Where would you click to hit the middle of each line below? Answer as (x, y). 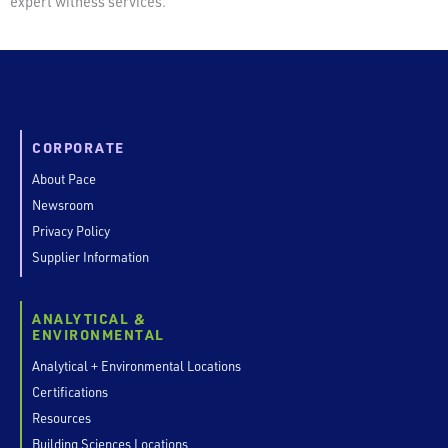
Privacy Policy (71, 230)
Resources (61, 417)
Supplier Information (90, 256)
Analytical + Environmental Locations (136, 365)
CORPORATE (78, 147)
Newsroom (63, 204)
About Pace (64, 178)
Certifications (70, 391)
